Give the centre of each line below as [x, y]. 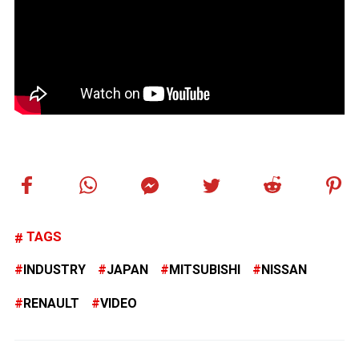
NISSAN [284, 270]
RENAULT [51, 304]
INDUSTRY [54, 270]
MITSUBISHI [205, 270]
